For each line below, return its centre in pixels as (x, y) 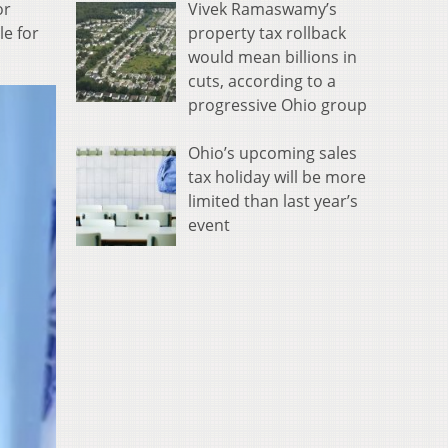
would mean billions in (272, 57)
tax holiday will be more (277, 177)
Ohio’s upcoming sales (272, 153)
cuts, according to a (262, 81)
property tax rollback (267, 33)
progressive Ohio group (277, 105)
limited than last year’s (273, 201)
